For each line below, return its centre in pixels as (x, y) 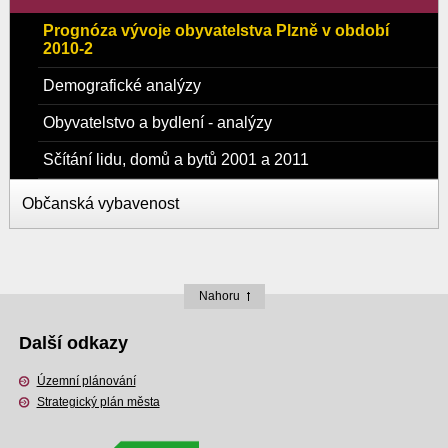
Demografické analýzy (121, 85)
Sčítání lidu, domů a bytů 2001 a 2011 (175, 159)
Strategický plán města (98, 401)
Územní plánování (86, 380)
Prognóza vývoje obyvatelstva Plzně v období (215, 30)
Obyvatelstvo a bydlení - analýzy (157, 122)
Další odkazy (73, 342)
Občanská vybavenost (100, 203)
